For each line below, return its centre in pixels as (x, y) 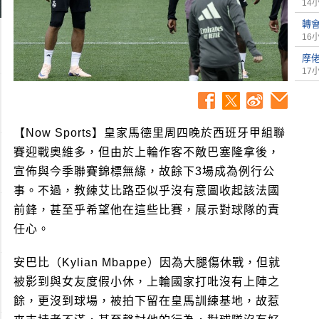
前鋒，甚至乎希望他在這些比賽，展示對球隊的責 (147, 209)
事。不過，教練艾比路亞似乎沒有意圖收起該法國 (147, 190)
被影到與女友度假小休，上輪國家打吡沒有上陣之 (147, 281)
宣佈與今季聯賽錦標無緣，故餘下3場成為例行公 (144, 171)
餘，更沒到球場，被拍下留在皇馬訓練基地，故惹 (147, 300)
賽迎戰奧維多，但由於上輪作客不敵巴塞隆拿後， (147, 152)
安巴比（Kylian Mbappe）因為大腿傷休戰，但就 (147, 262)
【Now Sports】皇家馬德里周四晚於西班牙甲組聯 (150, 132)
